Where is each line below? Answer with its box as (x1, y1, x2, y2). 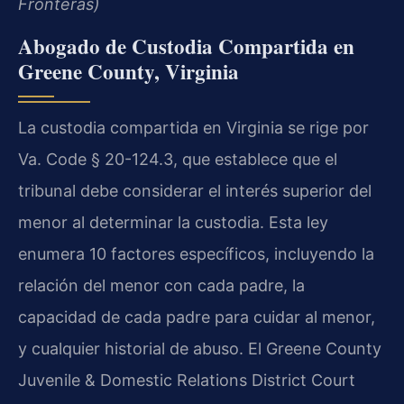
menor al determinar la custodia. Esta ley (18, 212, 328, 232)
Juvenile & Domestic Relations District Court (18, 370, 355, 390)
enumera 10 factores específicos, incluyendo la (18, 243, 374, 263)
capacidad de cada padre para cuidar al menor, (18, 307, 375, 326)
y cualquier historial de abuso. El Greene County (18, 338, 381, 358)
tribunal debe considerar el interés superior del (18, 180, 372, 200)
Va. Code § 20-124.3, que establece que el (18, 149, 337, 169)
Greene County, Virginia (18, 55, 239, 87)
